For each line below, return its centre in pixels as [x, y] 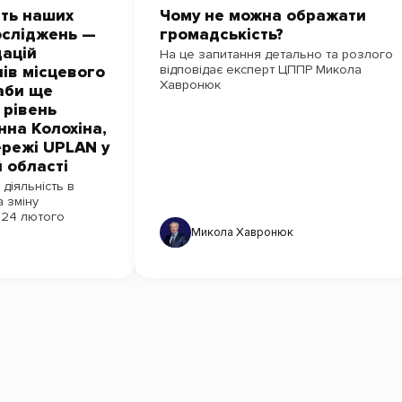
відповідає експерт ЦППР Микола [261, 70]
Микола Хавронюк [242, 232]
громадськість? [222, 35]
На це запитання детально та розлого [276, 55]
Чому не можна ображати [263, 16]
